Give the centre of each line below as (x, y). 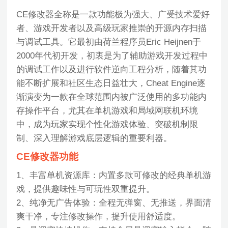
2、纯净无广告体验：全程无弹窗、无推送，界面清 (114, 203)
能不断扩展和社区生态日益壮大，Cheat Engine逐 (111, 83)
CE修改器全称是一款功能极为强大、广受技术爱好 (113, 15)
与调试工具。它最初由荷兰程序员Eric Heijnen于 (109, 42)
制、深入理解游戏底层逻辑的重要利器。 (94, 138)
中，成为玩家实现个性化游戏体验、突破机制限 (107, 125)
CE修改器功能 (48, 157)
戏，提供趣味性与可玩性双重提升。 (86, 189)
